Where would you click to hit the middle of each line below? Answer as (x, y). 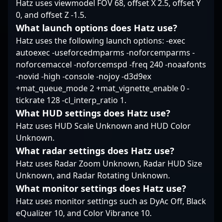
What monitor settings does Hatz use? (101, 188)
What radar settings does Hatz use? (95, 151)
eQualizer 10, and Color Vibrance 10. (84, 213)
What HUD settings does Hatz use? (93, 113)
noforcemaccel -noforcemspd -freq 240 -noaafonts (111, 64)
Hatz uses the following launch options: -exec (101, 41)
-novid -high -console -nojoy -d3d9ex (83, 76)
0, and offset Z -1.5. (51, 15)
